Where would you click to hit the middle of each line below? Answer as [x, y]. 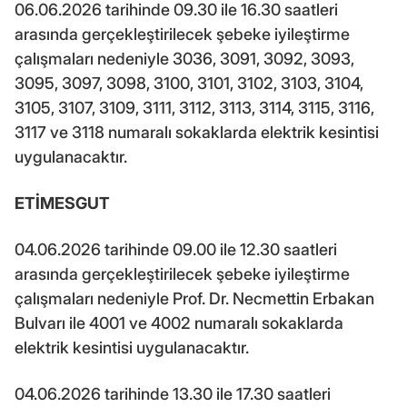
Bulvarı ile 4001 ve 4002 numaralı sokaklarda [179, 323]
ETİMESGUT [62, 203]
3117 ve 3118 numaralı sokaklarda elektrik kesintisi [197, 132]
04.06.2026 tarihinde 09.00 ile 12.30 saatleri [176, 249]
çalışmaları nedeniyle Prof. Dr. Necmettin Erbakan [194, 298]
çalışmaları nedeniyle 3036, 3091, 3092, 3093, [184, 58]
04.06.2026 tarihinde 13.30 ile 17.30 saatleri [173, 393]
